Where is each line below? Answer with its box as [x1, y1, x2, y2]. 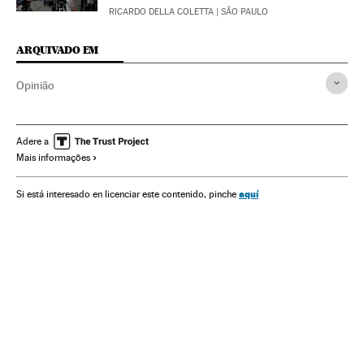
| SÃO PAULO [214, 6, 268, 17]
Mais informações [16, 151, 90, 163]
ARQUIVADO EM [16, 43, 99, 56]
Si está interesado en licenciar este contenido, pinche [16, 188, 239, 200]
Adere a [16, 135, 49, 147]
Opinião [16, 78, 54, 92]
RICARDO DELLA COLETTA [109, 6, 214, 17]
